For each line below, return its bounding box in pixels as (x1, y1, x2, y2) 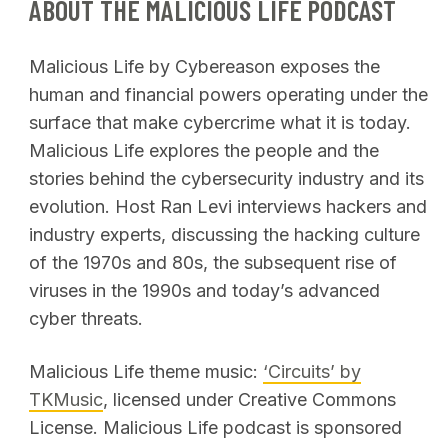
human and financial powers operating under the (29, 84, 429, 106)
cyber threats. (29, 308, 144, 330)
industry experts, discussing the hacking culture (29, 224, 421, 246)
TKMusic (29, 389, 104, 411)
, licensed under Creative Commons (103, 389, 397, 411)
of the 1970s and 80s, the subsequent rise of (29, 252, 398, 274)
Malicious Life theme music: (29, 361, 264, 383)
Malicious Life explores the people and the (29, 140, 380, 162)
